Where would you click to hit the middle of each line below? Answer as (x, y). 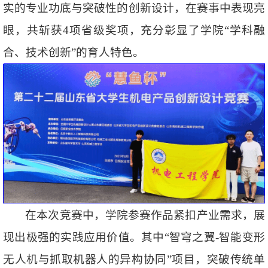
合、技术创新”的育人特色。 (74, 52)
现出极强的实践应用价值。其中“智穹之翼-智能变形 (134, 237)
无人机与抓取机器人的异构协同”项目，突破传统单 (134, 259)
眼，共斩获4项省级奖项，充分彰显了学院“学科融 (134, 30)
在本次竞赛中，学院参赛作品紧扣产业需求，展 (145, 215)
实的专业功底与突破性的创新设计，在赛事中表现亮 (134, 8)
